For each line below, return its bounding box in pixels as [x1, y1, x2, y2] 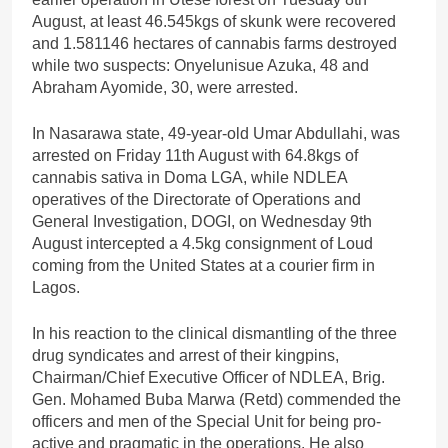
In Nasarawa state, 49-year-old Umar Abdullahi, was [32, 125, 400, 143]
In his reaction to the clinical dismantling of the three [32, 325, 397, 343]
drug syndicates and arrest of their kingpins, [32, 347, 339, 365]
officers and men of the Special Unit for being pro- [32, 413, 381, 431]
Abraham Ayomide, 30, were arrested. [32, 79, 298, 97]
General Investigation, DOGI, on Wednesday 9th [32, 213, 372, 231]
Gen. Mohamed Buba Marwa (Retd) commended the [32, 391, 401, 409]
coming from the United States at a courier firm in [32, 257, 375, 275]
